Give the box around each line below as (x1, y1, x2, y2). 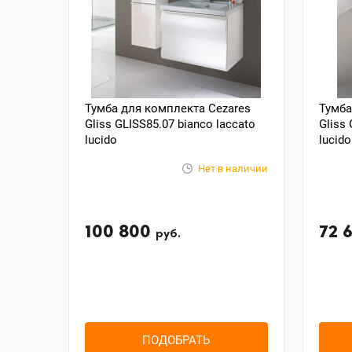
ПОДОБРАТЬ (142, 332, 211, 347)
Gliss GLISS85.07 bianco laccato (85, 117, 255, 131)
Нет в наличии (197, 163, 268, 174)
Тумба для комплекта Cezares (85, 101, 251, 115)
